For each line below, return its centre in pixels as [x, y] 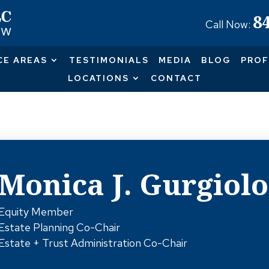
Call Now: [229, 24]
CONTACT [176, 78]
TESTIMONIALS [109, 60]
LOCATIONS [98, 78]
